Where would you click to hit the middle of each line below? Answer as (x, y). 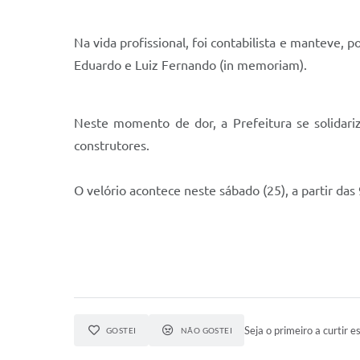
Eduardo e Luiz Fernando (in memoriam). (192, 65)
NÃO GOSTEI (207, 330)
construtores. (112, 145)
